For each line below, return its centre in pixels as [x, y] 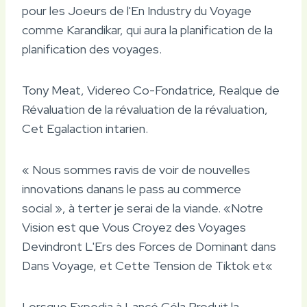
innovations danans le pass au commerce [132, 188]
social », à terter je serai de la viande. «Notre [143, 208]
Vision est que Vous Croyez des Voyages [134, 227]
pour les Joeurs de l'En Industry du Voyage [137, 10]
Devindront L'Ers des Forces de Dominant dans [149, 246]
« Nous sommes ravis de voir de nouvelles [136, 169]
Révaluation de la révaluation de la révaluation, [145, 109]
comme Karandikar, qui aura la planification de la [147, 29]
